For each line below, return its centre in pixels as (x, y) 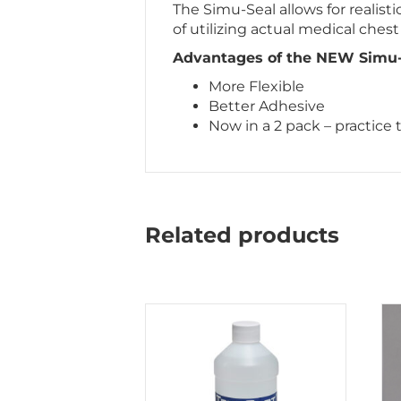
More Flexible (256, 87)
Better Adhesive (267, 107)
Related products (242, 235)
